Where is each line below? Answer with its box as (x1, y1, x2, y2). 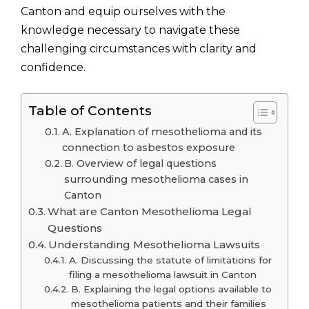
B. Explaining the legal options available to (70, 283, 272, 295)
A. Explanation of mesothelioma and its (61, 126, 262, 138)
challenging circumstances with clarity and (21, 42, 257, 55)
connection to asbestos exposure (61, 141, 235, 154)
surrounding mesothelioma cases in (63, 173, 248, 186)
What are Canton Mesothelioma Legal (48, 205, 252, 218)
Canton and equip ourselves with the (21, 5, 226, 18)
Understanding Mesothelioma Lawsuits (48, 238, 261, 251)
